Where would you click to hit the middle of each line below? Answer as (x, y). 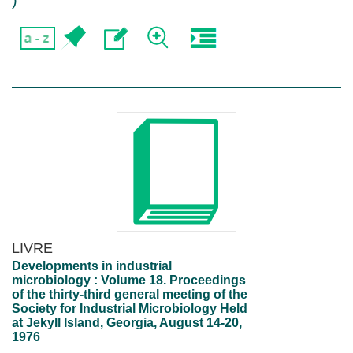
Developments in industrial (92, 266)
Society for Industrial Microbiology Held (130, 308)
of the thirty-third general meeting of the (130, 294)
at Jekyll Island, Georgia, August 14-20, (127, 323)
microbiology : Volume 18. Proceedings (129, 280)
